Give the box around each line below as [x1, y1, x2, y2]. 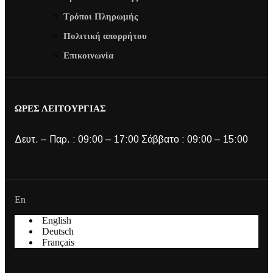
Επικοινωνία [63, 51, 113, 61]
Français [41, 237, 74, 248]
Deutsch [41, 226, 74, 237]
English [41, 215, 71, 226]
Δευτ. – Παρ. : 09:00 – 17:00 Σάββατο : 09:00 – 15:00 [15, 134, 248, 145]
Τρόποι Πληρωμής [63, 12, 138, 22]
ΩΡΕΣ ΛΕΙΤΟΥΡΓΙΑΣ [15, 104, 106, 114]
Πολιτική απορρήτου [63, 31, 147, 41]
